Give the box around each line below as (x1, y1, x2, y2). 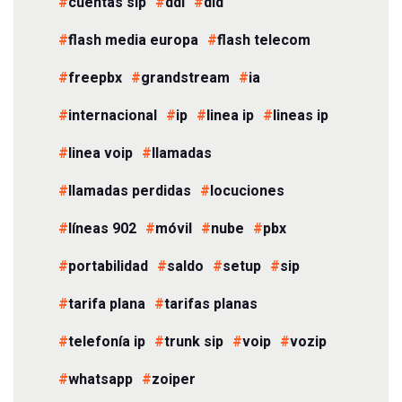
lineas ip (273, 104, 328, 127)
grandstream (141, 66, 230, 89)
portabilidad (68, 255, 148, 277)
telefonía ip (68, 330, 145, 353)
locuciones (210, 179, 284, 202)
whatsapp (68, 368, 133, 390)
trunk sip (164, 330, 223, 353)
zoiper (152, 368, 196, 390)
